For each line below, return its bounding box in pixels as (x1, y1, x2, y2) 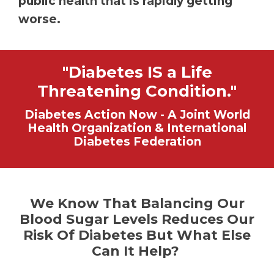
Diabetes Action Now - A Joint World (24, 108, 250, 122)
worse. (18, 12, 61, 27)
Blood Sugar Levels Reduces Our (20, 211, 254, 228)
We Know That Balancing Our (29, 195, 245, 212)
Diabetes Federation (73, 135, 201, 149)
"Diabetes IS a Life (62, 62, 212, 83)
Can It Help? (91, 243, 183, 260)
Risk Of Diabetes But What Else (23, 227, 251, 244)
